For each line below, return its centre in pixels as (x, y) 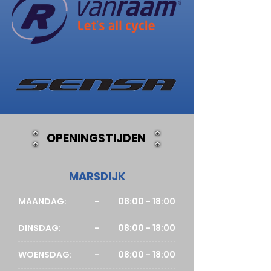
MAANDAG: (42, 201)
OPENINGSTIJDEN (96, 138)
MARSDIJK (97, 176)
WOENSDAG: (45, 255)
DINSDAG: (40, 228)
